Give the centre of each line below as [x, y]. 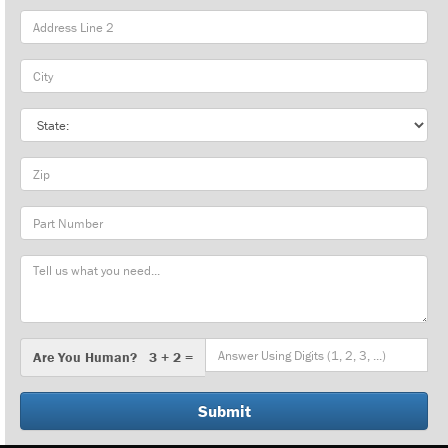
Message [47, 264]
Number [43, 235]
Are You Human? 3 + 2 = [113, 357]
